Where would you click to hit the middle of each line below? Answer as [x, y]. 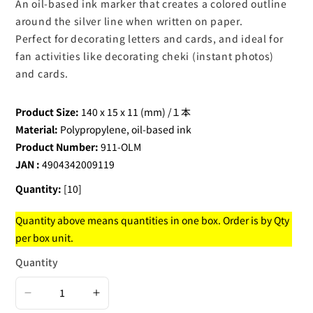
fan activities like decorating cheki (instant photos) [145, 56]
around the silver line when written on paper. [129, 21]
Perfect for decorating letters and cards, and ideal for [150, 38]
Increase [120, 301]
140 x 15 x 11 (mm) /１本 [135, 111]
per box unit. [44, 237]
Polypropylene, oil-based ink [125, 129]
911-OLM [120, 146]
